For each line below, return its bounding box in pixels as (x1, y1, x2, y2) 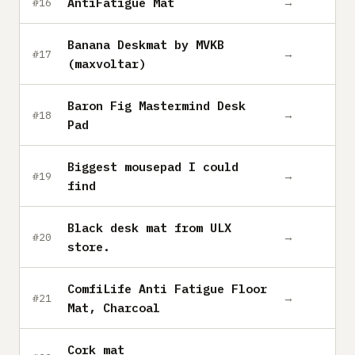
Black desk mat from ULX (67, 219, 231, 235)
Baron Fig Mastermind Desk (67, 97, 246, 113)
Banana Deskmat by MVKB (67, 36, 224, 52)
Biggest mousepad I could (67, 158, 239, 174)
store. (67, 239, 110, 254)
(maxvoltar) (67, 55, 146, 71)
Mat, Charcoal (67, 300, 160, 315)
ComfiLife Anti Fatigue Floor (67, 281, 267, 296)
